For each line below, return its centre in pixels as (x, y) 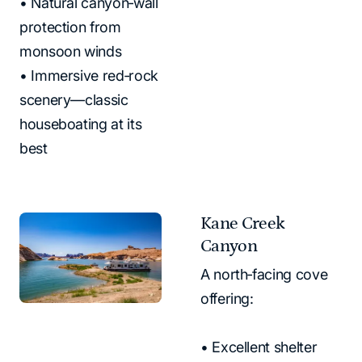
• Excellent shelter (259, 347)
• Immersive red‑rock (89, 76)
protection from (70, 27)
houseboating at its (81, 124)
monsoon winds (71, 51)
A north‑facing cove (264, 274)
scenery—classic (74, 100)
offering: (227, 298)
